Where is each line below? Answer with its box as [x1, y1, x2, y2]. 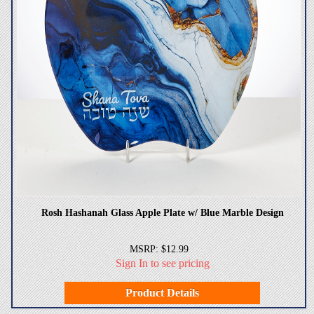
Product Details [125, 286, 199, 299]
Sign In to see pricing [115, 257, 210, 269]
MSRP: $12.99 [129, 243, 189, 254]
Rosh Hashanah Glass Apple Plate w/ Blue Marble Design [41, 207, 284, 218]
